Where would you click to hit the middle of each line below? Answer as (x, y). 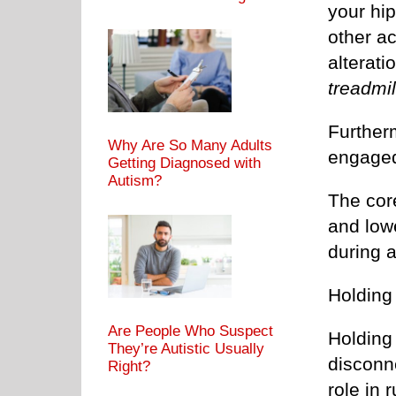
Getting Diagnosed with (184, 163)
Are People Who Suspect (190, 331)
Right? (129, 366)
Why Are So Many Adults (190, 145)
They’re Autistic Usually (186, 348)
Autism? (135, 180)
